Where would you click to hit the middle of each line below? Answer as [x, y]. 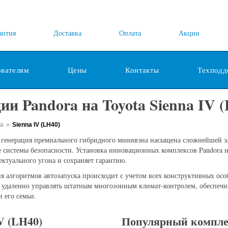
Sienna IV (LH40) [36, 125]
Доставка [67, 33]
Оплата [130, 33]
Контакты [142, 70]
